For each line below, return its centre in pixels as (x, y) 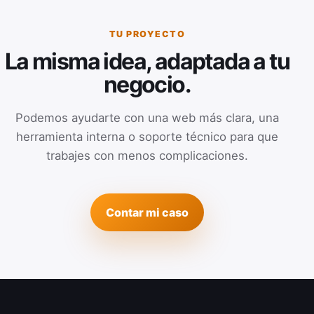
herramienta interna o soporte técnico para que (147, 136)
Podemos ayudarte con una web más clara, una (147, 117)
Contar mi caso (147, 212)
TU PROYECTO (147, 34)
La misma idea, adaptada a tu (147, 61)
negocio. (147, 84)
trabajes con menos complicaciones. (147, 155)
